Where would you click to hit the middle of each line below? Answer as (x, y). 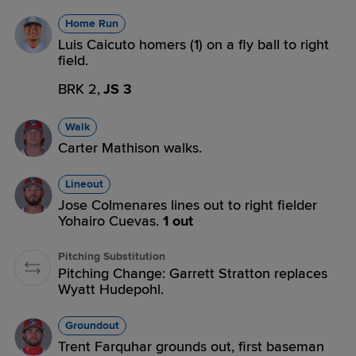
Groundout (92, 325)
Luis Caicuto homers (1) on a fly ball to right (193, 44)
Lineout (84, 184)
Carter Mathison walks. (130, 148)
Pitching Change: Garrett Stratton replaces (193, 273)
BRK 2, (79, 89)
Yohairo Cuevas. (110, 221)
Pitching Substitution (112, 256)
